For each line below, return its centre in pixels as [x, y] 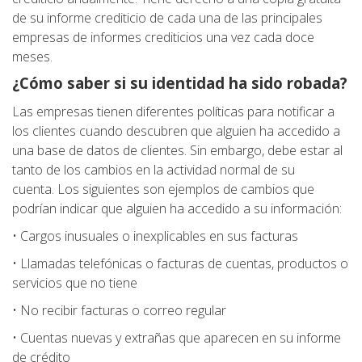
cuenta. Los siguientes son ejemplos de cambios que [163, 189]
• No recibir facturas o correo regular [119, 311]
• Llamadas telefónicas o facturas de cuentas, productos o [180, 264]
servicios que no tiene [75, 283]
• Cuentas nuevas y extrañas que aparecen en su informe [177, 338]
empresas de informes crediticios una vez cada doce [163, 38]
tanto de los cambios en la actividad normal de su [154, 170]
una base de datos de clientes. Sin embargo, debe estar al [177, 151]
